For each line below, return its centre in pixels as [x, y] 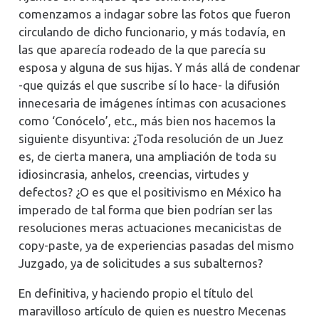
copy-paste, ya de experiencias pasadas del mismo [156, 245]
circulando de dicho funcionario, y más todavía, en [152, 31]
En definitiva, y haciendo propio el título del [135, 293]
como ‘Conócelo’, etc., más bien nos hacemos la [147, 120]
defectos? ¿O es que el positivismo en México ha [150, 192]
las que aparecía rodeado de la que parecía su [142, 49]
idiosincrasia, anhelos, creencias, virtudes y [133, 174]
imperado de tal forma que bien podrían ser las [145, 209]
